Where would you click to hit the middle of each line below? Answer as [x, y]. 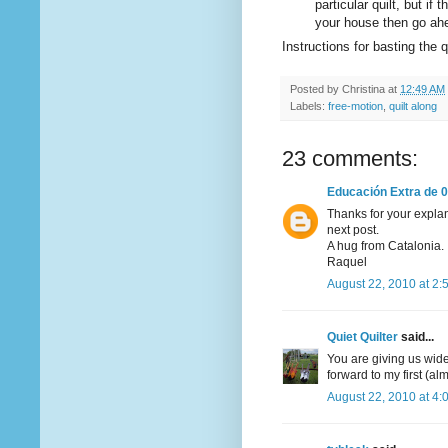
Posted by [316, 89]
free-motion [355, 106]
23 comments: [350, 159]
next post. [353, 230]
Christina [363, 89]
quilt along [413, 106]
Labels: [309, 106]
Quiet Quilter [362, 337]
